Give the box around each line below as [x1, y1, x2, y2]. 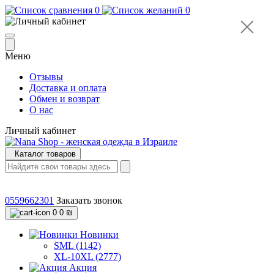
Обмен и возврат [29, 94, 100, 104]
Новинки [80, 229, 119, 240]
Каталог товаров [15, 149, 76, 158]
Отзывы [29, 72, 63, 82]
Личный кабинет [5, 125, 76, 136]
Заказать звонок [56, 195, 122, 206]
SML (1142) [54, 240, 101, 251]
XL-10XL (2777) [54, 251, 121, 262]
